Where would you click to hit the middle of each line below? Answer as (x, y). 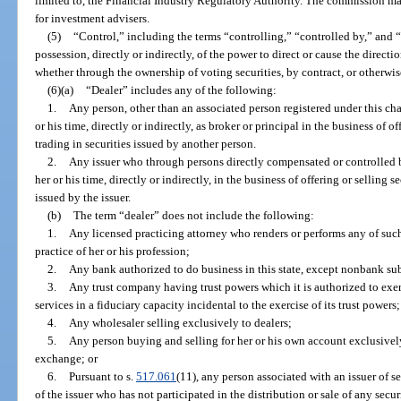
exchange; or (67, 359)
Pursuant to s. (102, 377)
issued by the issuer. (83, 198)
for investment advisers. (93, 19)
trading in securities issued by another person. (146, 144)
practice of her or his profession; (113, 252)
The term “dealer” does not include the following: (193, 216)
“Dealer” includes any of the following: (181, 90)
